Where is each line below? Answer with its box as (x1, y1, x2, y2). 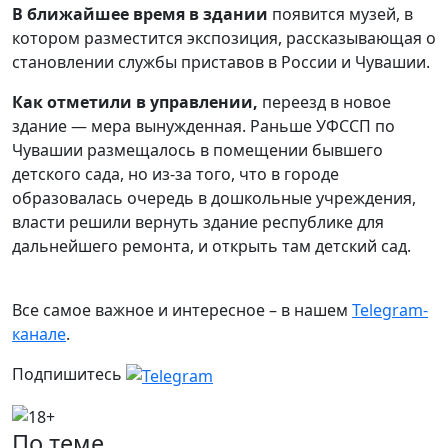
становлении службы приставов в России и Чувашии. (12, 51, 430, 73)
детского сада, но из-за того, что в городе (12, 163, 339, 185)
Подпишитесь (12, 363, 126, 385)
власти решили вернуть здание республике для (12, 211, 384, 233)
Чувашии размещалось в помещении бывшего (12, 139, 383, 161)
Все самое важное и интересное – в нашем (12, 299, 352, 321)
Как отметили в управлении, (12, 91, 262, 113)
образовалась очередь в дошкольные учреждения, (12, 187, 416, 209)
